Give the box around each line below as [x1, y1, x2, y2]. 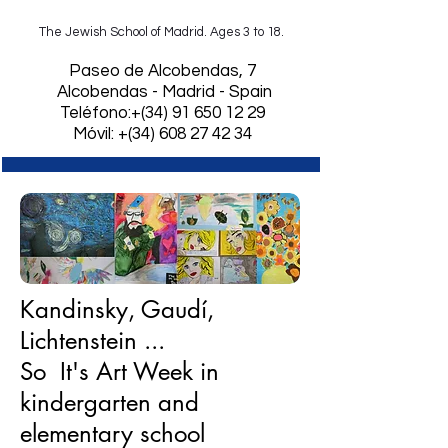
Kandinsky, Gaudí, [20, 294, 214, 325]
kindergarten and [20, 387, 199, 418]
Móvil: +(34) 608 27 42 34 [72, 125, 252, 143]
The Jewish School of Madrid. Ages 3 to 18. [39, 25, 284, 39]
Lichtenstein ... [20, 325, 165, 356]
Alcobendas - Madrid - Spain [52, 83, 272, 101]
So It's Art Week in [20, 356, 219, 387]
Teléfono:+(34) [59, 104, 172, 122]
